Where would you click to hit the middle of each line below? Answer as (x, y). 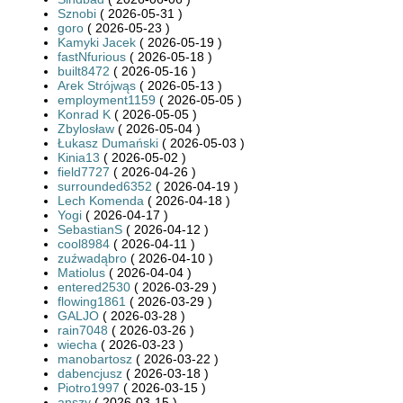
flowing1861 (92, 301)
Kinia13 (79, 157)
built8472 (84, 71)
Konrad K (84, 114)
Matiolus (81, 272)
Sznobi (77, 13)
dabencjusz (90, 373)
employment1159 (107, 99)
